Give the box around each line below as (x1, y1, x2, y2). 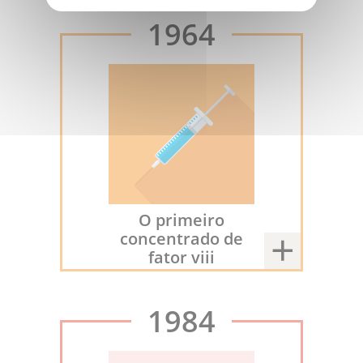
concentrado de (120, 226, 243, 250)
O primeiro (139, 207, 224, 231)
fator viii (148, 245, 215, 268)
